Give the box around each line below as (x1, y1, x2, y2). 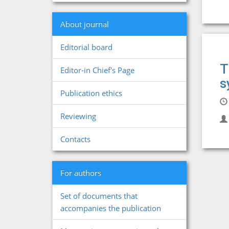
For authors (60, 168, 101, 178)
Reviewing (60, 111, 96, 121)
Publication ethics (60, 88, 122, 98)
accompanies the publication (60, 203, 161, 213)
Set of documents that (60, 191, 138, 201)
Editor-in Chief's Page (60, 65, 134, 75)
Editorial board (60, 42, 112, 52)
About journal (60, 19, 109, 29)
